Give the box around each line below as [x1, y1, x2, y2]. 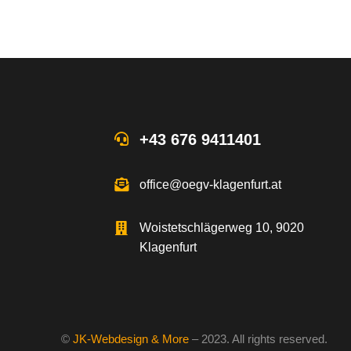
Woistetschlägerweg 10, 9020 [139, 221, 304, 235]
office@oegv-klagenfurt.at [139, 177, 281, 191]
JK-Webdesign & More [73, 331, 189, 346]
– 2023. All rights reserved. [189, 331, 327, 346]
